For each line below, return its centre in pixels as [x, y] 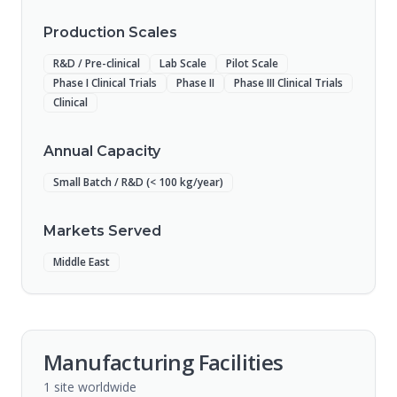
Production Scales [110, 32]
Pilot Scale [252, 63]
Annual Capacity [102, 151]
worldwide [105, 387]
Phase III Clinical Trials [288, 83]
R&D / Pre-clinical [97, 63]
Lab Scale [183, 63]
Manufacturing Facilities [163, 362]
